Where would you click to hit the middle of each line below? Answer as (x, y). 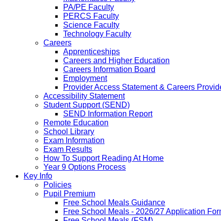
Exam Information (74, 140)
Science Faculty (91, 25)
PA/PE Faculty (89, 7)
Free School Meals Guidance (114, 202)
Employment (85, 78)
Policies (57, 184)
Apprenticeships (92, 51)
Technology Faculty (97, 34)
